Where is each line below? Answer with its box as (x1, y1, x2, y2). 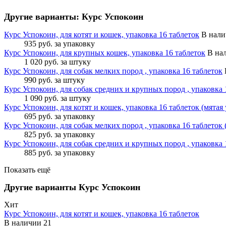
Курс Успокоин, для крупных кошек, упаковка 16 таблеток (4, 48, 205, 58)
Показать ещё (4, 165, 50, 175)
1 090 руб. (24, 94, 59, 103)
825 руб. (24, 130, 52, 139)
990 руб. (24, 76, 52, 85)
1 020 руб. (24, 58, 59, 67)
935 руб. (24, 39, 52, 48)
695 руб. (24, 112, 52, 121)
